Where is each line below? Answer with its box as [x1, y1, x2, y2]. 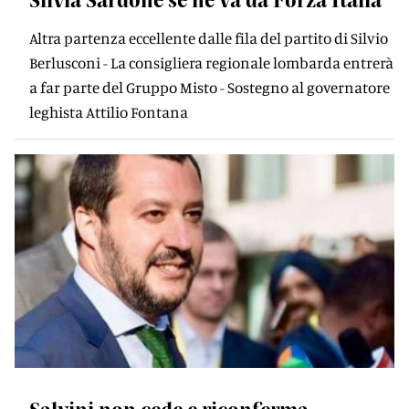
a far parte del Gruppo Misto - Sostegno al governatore [29, 78, 390, 97]
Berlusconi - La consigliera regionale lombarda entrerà [29, 53, 393, 72]
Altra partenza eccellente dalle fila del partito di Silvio [29, 28, 388, 47]
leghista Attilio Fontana [29, 102, 188, 121]
